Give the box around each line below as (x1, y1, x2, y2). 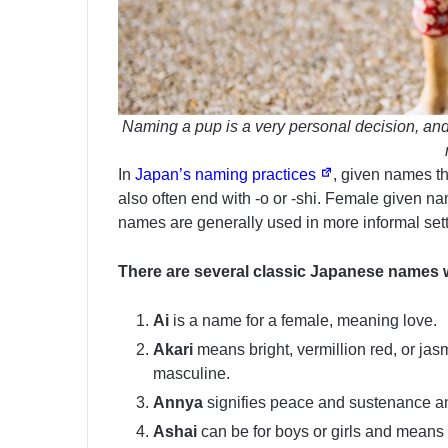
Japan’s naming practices (135, 166, 320, 184)
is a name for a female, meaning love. (169, 312, 437, 330)
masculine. (153, 365, 230, 383)
